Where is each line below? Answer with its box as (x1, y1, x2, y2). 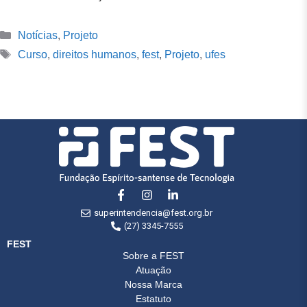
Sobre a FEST (123, 250, 184, 262)
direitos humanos (52, 49, 136, 61)
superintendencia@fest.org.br (94, 208, 212, 219)
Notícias (17, 29, 58, 42)
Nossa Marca (125, 279, 182, 291)
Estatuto (136, 293, 171, 305)
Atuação (136, 265, 171, 276)
